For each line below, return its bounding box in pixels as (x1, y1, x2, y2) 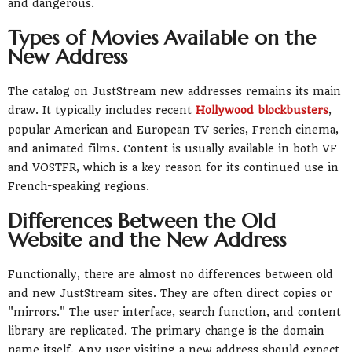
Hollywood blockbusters (196, 103, 328, 116)
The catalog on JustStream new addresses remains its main (8, 84, 341, 97)
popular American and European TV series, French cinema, (8, 123, 339, 136)
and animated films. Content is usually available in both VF (8, 141, 337, 155)
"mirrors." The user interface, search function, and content (8, 305, 341, 318)
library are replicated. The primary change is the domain (8, 324, 324, 337)
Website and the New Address (8, 226, 286, 252)
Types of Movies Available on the (8, 24, 316, 50)
